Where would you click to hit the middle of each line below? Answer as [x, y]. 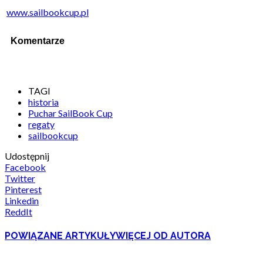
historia [43, 102]
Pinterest [23, 190]
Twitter [20, 178]
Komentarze [38, 41]
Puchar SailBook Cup [70, 113]
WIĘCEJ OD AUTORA [163, 235]
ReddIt [18, 212]
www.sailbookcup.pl [48, 12]
